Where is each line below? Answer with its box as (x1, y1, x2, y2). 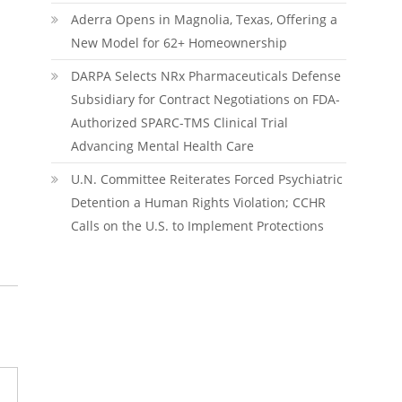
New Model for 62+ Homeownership (70, 34, 287, 51)
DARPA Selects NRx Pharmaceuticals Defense (70, 67, 341, 84)
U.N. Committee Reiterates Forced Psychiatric (70, 170, 343, 188)
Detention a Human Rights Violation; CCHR (70, 194, 326, 211)
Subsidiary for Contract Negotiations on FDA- (70, 91, 340, 108)
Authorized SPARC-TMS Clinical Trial (70, 114, 288, 131)
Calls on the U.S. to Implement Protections (70, 217, 324, 234)
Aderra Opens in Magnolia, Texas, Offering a (70, 11, 337, 28)
